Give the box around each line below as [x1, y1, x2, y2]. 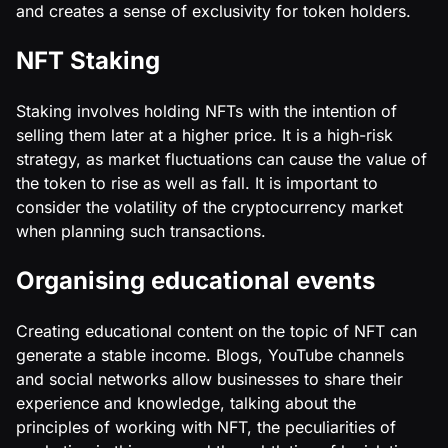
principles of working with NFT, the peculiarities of [16, 416, 396, 437]
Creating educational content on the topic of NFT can [16, 320, 417, 341]
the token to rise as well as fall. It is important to [16, 172, 378, 193]
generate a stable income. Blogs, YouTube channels [16, 344, 404, 365]
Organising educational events [16, 265, 375, 295]
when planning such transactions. [16, 220, 266, 241]
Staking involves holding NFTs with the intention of [16, 100, 397, 121]
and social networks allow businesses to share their [16, 368, 403, 389]
